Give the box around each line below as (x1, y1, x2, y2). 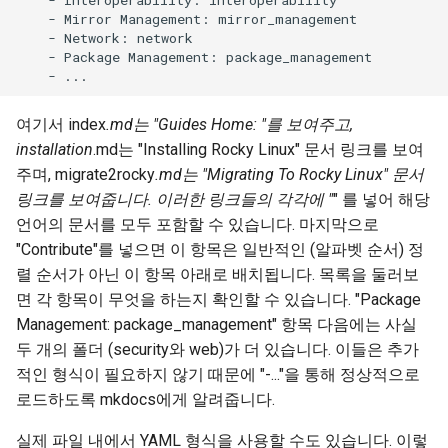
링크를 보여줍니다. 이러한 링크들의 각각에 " (16, 190, 333, 209)
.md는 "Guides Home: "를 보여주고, (106, 115, 353, 134)
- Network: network (16, 28, 193, 47)
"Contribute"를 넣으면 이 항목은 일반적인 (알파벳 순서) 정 (16, 240, 424, 259)
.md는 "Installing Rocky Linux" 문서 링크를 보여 (93, 140, 424, 159)
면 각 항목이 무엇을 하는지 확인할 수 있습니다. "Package (16, 290, 421, 309)
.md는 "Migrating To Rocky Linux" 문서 (155, 165, 424, 184)
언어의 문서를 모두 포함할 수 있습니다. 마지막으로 (16, 215, 379, 234)
